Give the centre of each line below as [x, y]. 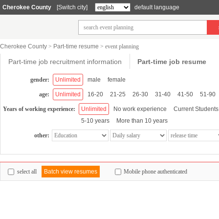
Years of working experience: [39, 109]
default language [157, 7]
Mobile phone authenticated [155, 171]
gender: [40, 80]
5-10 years [95, 121]
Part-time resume [76, 46]
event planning [122, 46]
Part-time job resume [172, 62]
